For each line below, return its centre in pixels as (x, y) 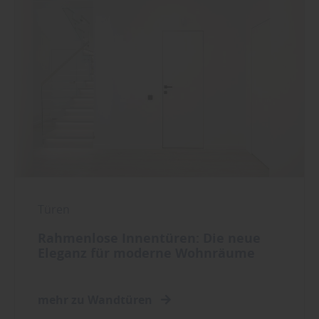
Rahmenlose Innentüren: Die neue (149, 238)
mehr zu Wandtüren (96, 299)
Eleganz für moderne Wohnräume (146, 253)
